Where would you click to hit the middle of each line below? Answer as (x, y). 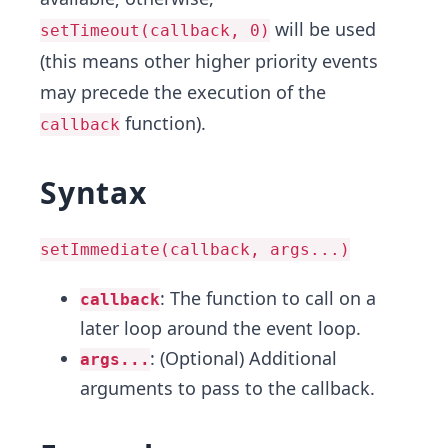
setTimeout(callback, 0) (155, 30)
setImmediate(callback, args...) (195, 249)
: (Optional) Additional (243, 358)
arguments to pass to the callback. (227, 388)
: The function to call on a (268, 298)
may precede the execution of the (183, 92)
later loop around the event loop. (220, 328)
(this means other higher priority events (209, 61)
